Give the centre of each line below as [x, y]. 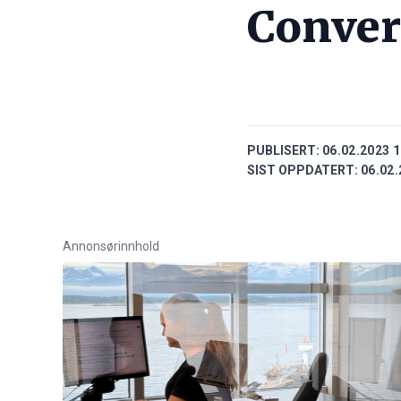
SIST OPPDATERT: [303, 171]
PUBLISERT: [283, 151]
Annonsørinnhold [111, 247]
